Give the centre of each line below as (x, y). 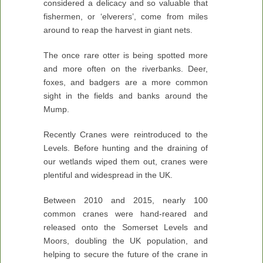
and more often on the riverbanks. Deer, (126, 69)
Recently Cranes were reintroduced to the (126, 134)
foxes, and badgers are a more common (126, 82)
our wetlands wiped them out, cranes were (126, 161)
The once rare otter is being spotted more (126, 55)
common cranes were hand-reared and (126, 214)
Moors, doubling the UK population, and (126, 241)
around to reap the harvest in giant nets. (118, 30)
